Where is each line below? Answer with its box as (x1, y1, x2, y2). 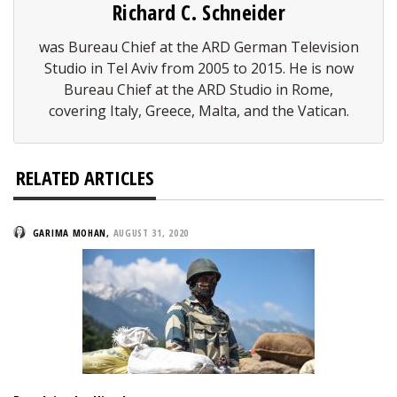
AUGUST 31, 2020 (113, 226, 190, 240)
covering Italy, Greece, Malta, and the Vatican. (48, 101, 349, 121)
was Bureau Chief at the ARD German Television (38, 37, 359, 58)
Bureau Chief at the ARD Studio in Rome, (64, 80, 333, 100)
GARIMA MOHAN (32, 226, 107, 240)
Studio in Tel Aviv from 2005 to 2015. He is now (43, 58, 354, 79)
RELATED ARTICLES (16, 164, 153, 191)
